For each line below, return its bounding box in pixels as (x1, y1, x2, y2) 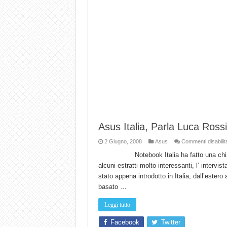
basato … (98, 183, 127, 191)
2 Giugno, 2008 (104, 138, 142, 145)
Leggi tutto (104, 201, 130, 209)
